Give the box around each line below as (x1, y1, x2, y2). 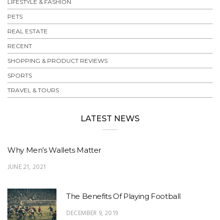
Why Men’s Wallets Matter (7, 145, 101, 155)
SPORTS (7, 72, 32, 80)
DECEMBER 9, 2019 (66, 208, 118, 219)
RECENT (7, 42, 32, 50)
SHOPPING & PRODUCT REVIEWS (7, 57, 108, 65)
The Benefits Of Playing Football (66, 192, 181, 201)
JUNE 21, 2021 (7, 162, 46, 173)
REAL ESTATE (7, 27, 48, 35)
